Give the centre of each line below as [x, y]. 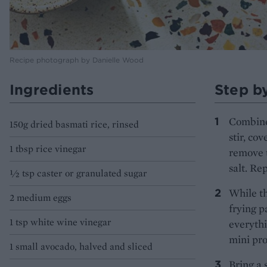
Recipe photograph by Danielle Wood [77, 60]
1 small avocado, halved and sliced [81, 247]
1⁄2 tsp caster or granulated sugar [78, 173]
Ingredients [52, 90]
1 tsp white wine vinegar [60, 222]
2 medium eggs [41, 198]
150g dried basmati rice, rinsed [74, 125]
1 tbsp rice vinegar [48, 149]
